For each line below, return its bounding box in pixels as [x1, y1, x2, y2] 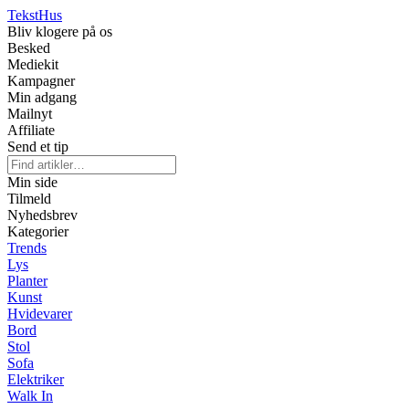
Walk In [7, 388, 53, 404]
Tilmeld [7, 191, 51, 206]
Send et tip [7, 139, 68, 154]
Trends [7, 240, 47, 256]
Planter [7, 273, 47, 288]
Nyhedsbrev [7, 207, 78, 223]
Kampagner [7, 73, 75, 89]
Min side [7, 174, 58, 190]
